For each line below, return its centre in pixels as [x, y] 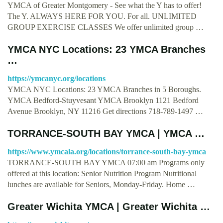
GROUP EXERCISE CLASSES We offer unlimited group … [106, 27]
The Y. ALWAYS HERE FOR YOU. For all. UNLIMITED [102, 16]
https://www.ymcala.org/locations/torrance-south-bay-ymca [107, 151]
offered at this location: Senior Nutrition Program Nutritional [102, 173]
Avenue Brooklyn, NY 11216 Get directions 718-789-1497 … [105, 111]
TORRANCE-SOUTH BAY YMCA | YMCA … [106, 133]
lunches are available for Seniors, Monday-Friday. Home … [101, 184]
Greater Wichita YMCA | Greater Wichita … [109, 206]
